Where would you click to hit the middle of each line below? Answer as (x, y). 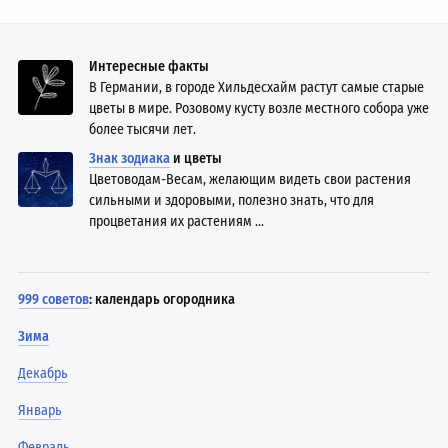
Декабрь (43, 373)
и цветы (196, 158)
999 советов (54, 299)
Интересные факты (149, 66)
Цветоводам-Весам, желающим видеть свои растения (250, 179)
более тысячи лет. (143, 129)
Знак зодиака (130, 158)
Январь (40, 410)
